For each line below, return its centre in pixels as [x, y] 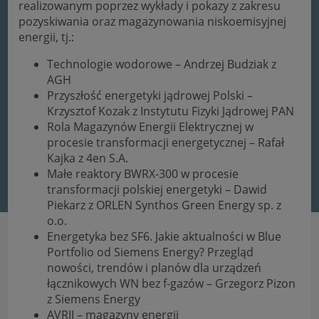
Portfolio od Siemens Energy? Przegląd [151, 252]
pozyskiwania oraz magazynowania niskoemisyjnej [153, 21]
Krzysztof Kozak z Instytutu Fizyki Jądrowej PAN [171, 111]
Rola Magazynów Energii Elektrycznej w [151, 126]
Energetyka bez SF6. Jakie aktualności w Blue [164, 236]
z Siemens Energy [94, 299]
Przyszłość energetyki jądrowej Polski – [150, 95]
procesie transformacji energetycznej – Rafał [166, 142]
